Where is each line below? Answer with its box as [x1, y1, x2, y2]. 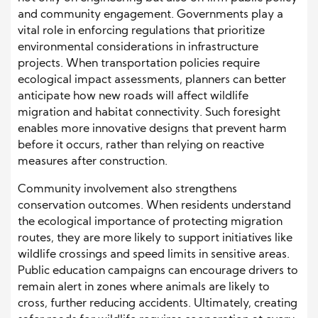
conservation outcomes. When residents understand [18, 200, 291, 212]
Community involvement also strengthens [18, 184, 237, 196]
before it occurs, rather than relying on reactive [18, 140, 264, 152]
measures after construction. [18, 156, 168, 168]
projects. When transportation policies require [18, 58, 260, 70]
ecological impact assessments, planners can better [18, 75, 286, 87]
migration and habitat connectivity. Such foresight [18, 107, 280, 119]
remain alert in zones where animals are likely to [18, 282, 270, 294]
